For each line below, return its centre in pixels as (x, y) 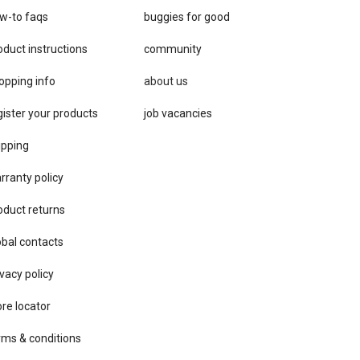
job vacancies (178, 113)
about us (166, 81)
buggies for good (187, 16)
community (173, 49)
